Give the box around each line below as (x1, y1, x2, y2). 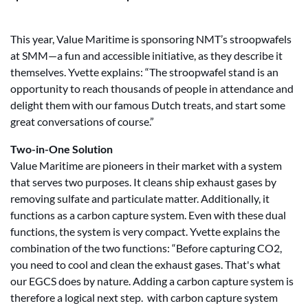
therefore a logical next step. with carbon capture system (10, 291, 278, 304)
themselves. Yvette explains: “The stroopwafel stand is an (10, 65, 278, 78)
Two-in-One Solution (10, 142, 113, 155)
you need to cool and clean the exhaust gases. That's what (10, 258, 280, 271)
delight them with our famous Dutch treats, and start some (10, 98, 285, 111)
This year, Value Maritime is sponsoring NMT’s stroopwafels (10, 32, 291, 45)
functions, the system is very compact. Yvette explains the (10, 225, 280, 238)
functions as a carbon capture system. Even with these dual (10, 208, 286, 221)
